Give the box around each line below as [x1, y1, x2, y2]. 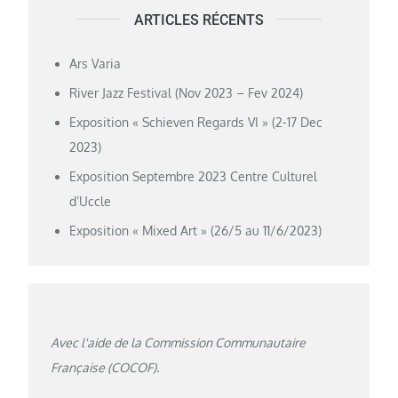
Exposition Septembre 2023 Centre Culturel [69, 168, 318, 184]
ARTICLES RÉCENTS [134, 11, 264, 28]
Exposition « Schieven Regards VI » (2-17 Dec [69, 114, 323, 130]
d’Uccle [69, 193, 112, 209]
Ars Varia [69, 55, 122, 71]
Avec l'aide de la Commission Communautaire [51, 334, 306, 350]
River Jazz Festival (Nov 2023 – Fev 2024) [69, 84, 304, 100]
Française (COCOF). [51, 359, 160, 375]
